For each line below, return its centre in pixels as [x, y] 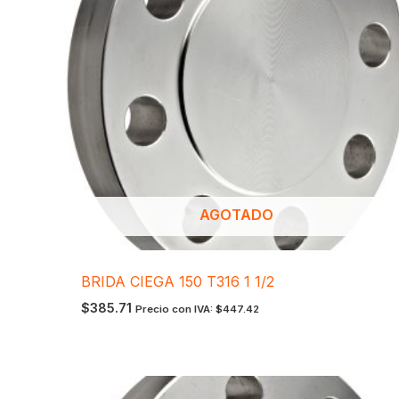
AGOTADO [236, 215]
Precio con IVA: [176, 309]
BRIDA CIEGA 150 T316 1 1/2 [178, 282]
